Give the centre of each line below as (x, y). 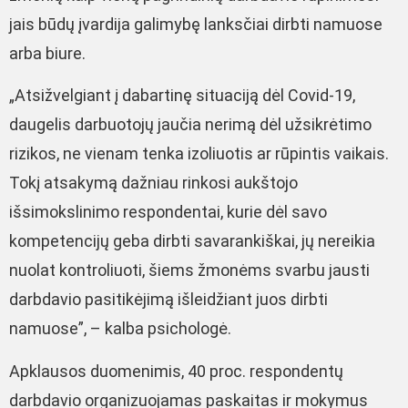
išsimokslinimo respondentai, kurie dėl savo (168, 212)
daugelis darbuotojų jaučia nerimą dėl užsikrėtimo (190, 125)
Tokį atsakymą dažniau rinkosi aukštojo (153, 183)
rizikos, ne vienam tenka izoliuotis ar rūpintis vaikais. (199, 154)
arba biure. (47, 53)
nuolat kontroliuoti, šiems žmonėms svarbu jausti (189, 270)
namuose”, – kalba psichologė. (120, 329)
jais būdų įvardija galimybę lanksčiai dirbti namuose (196, 24)
